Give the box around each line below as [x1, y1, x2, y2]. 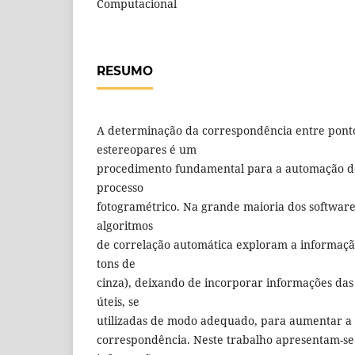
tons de [97, 255, 136, 271]
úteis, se [97, 293, 139, 309]
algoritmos [97, 217, 153, 233]
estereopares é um [97, 141, 197, 157]
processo [97, 179, 143, 195]
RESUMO [97, 63, 153, 78]
